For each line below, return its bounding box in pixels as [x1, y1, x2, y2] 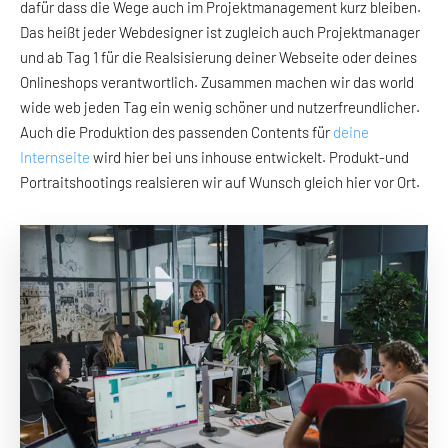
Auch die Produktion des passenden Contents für [20, 122, 333, 141]
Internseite [20, 147, 90, 166]
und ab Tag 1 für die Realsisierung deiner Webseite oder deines [20, 47, 417, 66]
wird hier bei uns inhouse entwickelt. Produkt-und [90, 147, 409, 166]
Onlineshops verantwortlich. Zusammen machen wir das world [20, 72, 414, 91]
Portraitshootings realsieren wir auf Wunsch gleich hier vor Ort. [20, 172, 420, 191]
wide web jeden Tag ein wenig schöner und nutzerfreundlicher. [20, 97, 420, 116]
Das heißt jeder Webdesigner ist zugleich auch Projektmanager [20, 22, 420, 41]
